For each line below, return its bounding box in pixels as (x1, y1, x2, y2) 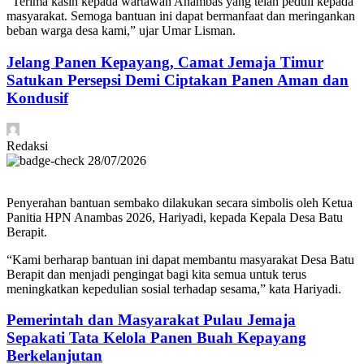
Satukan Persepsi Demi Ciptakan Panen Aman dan (6, 71, 349, 89)
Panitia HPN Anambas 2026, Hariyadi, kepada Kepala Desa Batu (6, 210, 343, 224)
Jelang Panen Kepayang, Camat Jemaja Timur (6, 54, 323, 71)
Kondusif (6, 89, 68, 106)
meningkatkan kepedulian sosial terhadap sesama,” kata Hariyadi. (6, 281, 341, 296)
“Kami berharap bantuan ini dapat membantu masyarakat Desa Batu (6, 252, 354, 266)
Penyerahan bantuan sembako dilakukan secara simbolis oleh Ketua (6, 195, 353, 210)
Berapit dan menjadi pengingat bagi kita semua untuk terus (6, 266, 306, 281)
